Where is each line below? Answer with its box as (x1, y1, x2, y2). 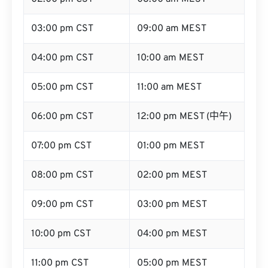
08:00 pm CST (31, 169, 93, 181)
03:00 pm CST (31, 23, 93, 35)
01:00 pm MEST (137, 140, 205, 152)
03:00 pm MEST (137, 199, 207, 211)
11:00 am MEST (137, 81, 202, 93)
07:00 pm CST (31, 140, 92, 152)
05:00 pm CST (31, 81, 93, 93)
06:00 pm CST (31, 111, 93, 123)
